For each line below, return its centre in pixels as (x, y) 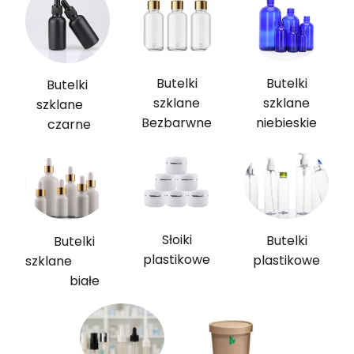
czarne (67, 124)
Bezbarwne (177, 123)
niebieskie (287, 123)
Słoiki (177, 239)
